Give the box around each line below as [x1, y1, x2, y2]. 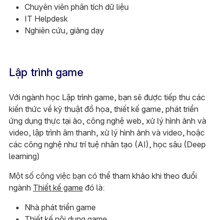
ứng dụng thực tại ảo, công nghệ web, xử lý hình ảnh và [8, 115, 206, 126]
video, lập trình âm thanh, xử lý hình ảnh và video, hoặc [8, 127, 205, 137]
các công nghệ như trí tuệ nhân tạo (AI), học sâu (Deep [8, 139, 206, 149]
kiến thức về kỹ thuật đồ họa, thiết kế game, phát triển [8, 104, 198, 114]
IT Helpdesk [24, 13, 68, 24]
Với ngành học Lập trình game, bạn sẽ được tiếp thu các [8, 92, 205, 102]
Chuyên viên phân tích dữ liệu [24, 1, 129, 12]
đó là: [82, 182, 105, 192]
